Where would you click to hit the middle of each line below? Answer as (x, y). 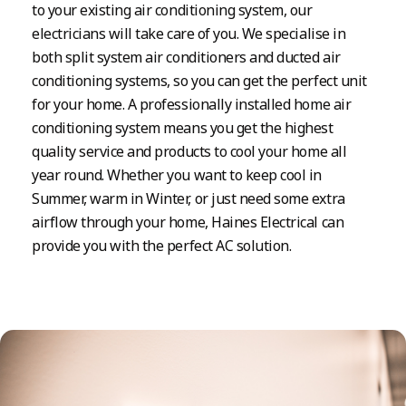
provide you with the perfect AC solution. (162, 245)
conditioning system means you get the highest (183, 127)
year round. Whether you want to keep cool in (177, 174)
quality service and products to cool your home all (189, 151)
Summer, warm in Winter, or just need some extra (188, 198)
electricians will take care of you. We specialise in (189, 33)
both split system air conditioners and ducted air (186, 57)
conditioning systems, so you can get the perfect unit (199, 80)
